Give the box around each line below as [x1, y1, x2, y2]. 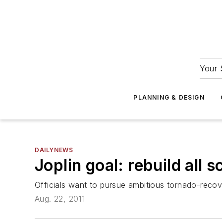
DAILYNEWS [35, 146, 73, 154]
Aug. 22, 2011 [35, 194, 85, 204]
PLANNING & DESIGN [133, 94, 205, 101]
